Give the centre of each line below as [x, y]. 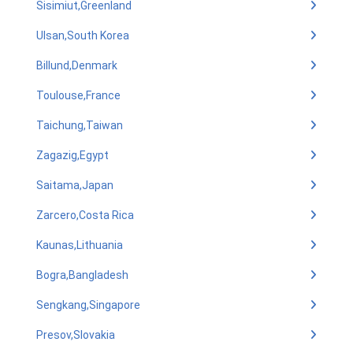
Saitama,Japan [75, 185]
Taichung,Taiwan [80, 125]
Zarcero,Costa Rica [85, 215]
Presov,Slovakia [76, 335]
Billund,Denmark [77, 65]
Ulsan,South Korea [83, 35]
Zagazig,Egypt [72, 155]
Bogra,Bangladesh [82, 275]
